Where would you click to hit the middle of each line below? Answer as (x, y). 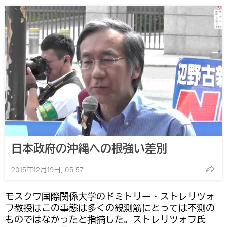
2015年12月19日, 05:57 (47, 170)
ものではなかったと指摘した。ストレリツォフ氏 (105, 220)
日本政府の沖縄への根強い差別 (89, 149)
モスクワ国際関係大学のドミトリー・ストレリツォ (110, 197)
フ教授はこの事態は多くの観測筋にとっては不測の (110, 208)
